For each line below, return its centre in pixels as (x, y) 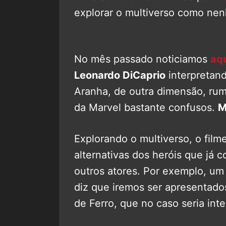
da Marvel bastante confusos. (146, 107)
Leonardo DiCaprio (120, 75)
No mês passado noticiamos (142, 59)
